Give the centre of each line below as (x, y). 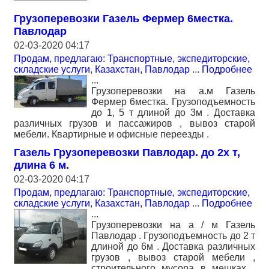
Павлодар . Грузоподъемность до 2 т (173, 235)
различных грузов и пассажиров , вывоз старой (134, 123)
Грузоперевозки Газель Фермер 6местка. (123, 18)
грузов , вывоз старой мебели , (173, 257)
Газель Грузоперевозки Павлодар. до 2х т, (127, 152)
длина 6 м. (41, 165)
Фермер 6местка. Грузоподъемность (173, 101)
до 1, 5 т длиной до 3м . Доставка (173, 112)
